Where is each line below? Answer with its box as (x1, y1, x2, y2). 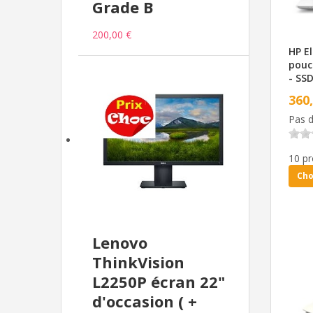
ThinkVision (92, 251, 184, 272)
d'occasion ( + (92, 290, 197, 312)
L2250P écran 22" (92, 270, 225, 292)
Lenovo (92, 231, 147, 253)
